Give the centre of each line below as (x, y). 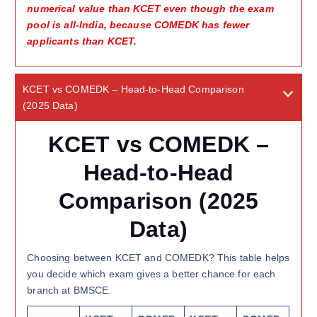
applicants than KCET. (82, 41)
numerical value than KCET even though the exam (150, 9)
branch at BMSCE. (69, 290)
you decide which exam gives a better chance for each (151, 273)
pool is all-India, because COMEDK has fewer (138, 25)
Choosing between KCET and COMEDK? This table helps (158, 257)
